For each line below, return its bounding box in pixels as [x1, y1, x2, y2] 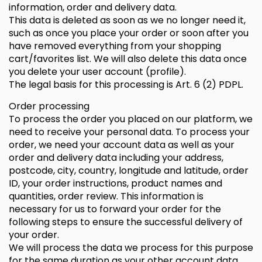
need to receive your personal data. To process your [9, 125, 250, 139]
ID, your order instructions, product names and [9, 177, 222, 190]
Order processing [9, 99, 89, 113]
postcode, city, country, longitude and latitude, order [9, 164, 249, 177]
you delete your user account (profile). [9, 65, 186, 78]
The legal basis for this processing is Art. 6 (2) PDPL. [9, 78, 243, 91]
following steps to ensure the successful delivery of [9, 215, 243, 229]
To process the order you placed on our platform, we [9, 112, 253, 126]
